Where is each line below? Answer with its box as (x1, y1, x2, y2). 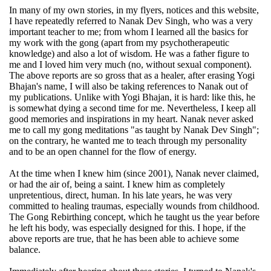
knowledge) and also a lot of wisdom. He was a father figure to (9, 48, 249, 59)
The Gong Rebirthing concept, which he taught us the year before (9, 212, 260, 223)
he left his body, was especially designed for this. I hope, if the (9, 223, 246, 233)
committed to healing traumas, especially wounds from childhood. (9, 201, 260, 212)
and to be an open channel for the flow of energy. (9, 146, 197, 157)
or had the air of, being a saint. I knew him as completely (9, 179, 225, 190)
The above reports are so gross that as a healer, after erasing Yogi (9, 70, 255, 81)
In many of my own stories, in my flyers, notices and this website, (9, 5, 259, 16)
